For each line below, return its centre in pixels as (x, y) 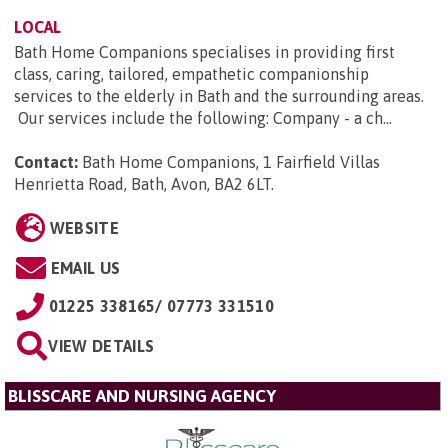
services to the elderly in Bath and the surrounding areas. (219, 96)
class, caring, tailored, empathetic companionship (191, 74)
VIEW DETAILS (101, 346)
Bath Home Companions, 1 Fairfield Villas (231, 162)
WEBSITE (84, 228)
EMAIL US (85, 268)
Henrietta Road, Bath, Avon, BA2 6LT (142, 184)
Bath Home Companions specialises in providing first (204, 52)
